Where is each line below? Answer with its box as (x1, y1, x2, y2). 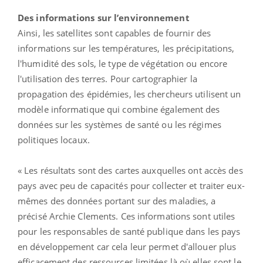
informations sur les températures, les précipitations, (18, 42, 235, 54)
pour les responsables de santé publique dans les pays (18, 225, 241, 237)
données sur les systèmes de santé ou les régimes (18, 118, 221, 130)
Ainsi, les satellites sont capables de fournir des (18, 26, 211, 39)
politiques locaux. (18, 133, 90, 146)
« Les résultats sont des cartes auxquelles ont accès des (18, 164, 243, 176)
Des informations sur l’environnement (18, 11, 190, 23)
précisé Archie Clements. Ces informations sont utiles (18, 210, 235, 222)
